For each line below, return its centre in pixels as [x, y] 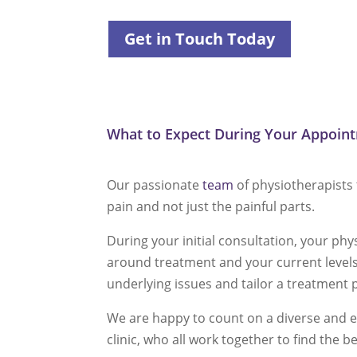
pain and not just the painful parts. [211, 207]
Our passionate [155, 185]
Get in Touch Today [200, 38]
